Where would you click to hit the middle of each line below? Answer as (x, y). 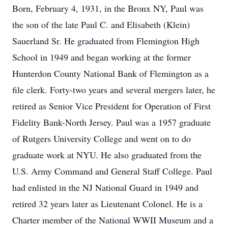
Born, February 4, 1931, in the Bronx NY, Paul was (108, 8)
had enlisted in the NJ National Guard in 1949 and (105, 187)
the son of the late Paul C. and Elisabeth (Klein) (101, 24)
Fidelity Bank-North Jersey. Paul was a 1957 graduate (111, 122)
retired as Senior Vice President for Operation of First (111, 106)
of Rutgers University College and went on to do (102, 138)
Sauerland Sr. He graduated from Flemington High (106, 41)
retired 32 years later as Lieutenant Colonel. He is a (107, 204)
